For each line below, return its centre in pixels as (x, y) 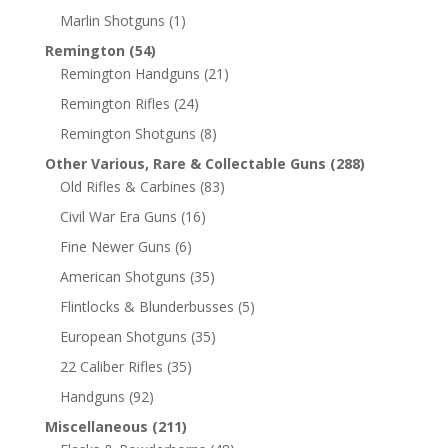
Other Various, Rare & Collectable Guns (185, 163)
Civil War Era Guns (118, 216)
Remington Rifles (114, 103)
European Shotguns (123, 336)
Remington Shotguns (127, 133)
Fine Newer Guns (115, 246)
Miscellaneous (96, 426)
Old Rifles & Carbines (127, 186)
